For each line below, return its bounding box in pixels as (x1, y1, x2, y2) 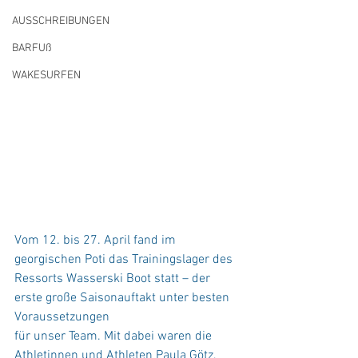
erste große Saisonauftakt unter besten (14, 289, 233, 306)
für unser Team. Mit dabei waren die (14, 328, 215, 344)
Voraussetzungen (14, 308, 109, 325)
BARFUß (12, 42, 52, 55)
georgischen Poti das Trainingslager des (14, 251, 236, 268)
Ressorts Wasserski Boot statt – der (14, 270, 213, 287)
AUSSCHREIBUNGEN (12, 14, 109, 28)
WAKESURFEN (12, 69, 81, 82)
